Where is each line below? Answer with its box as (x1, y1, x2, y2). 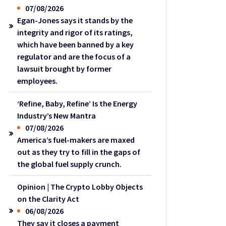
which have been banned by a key (17, 39, 134, 49)
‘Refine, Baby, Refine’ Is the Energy (17, 98, 138, 108)
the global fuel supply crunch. (17, 158, 122, 169)
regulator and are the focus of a (17, 51, 131, 62)
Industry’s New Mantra (17, 110, 96, 121)
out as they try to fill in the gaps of (17, 146, 141, 157)
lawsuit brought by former (17, 63, 112, 74)
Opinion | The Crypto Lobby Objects (17, 181, 143, 192)
